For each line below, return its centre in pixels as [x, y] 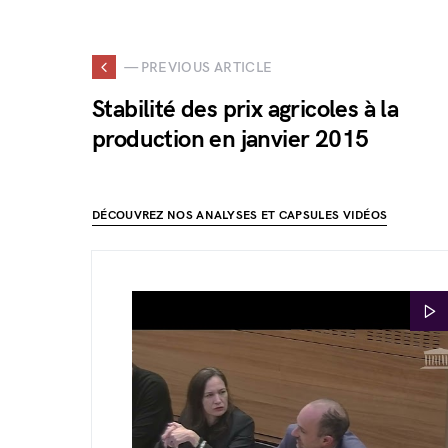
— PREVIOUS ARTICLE [198, 67]
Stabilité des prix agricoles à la [245, 109]
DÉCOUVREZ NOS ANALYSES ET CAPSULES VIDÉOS [240, 215]
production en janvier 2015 [230, 139]
